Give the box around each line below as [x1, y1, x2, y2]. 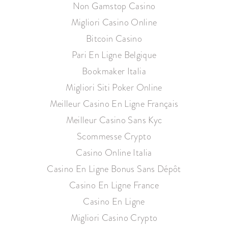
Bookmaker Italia [82, 65, 146, 78]
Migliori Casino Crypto [70, 211, 158, 224]
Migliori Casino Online [71, 16, 157, 29]
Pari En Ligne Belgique [71, 48, 157, 62]
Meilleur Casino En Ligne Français [49, 97, 179, 110]
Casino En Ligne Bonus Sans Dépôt [47, 162, 181, 176]
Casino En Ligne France [69, 179, 159, 192]
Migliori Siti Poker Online [66, 81, 162, 94]
